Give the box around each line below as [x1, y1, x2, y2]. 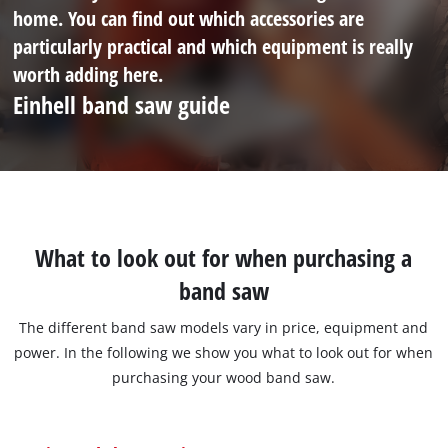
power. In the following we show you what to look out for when [14, 343, 434, 363]
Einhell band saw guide [13, 87, 231, 121]
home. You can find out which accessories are [13, 3, 365, 32]
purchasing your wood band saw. [112, 368, 336, 388]
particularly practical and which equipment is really [13, 31, 414, 60]
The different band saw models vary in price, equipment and [19, 318, 429, 338]
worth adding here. [13, 59, 164, 88]
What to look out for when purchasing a [35, 241, 413, 275]
